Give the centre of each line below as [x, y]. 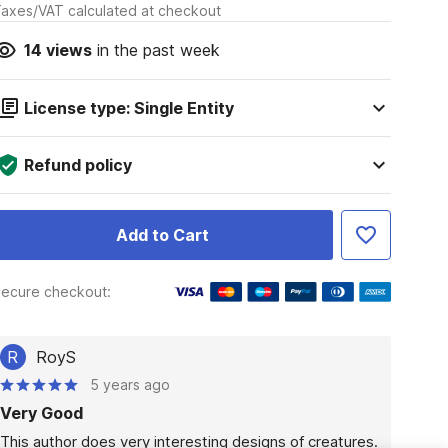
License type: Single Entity [128, 108]
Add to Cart [162, 235]
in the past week [155, 50]
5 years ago [129, 384]
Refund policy [77, 165]
